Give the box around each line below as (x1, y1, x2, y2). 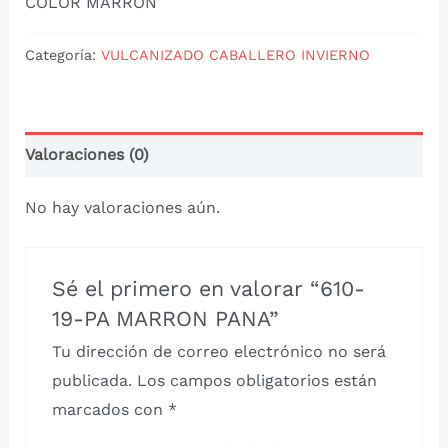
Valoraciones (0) (24, 144, 149, 164)
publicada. (52, 370, 133, 390)
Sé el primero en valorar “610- (52, 275, 366, 301)
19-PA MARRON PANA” (52, 305, 280, 331)
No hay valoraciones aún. (24, 197, 220, 217)
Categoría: (24, 46, 101, 63)
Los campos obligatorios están (137, 370, 378, 390)
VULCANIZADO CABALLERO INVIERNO (100, 46, 370, 63)
